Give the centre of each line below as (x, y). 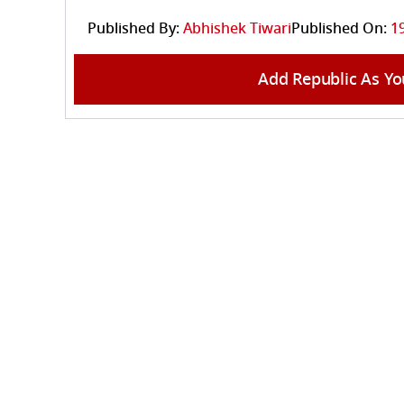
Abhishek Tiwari (237, 29)
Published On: (339, 29)
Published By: (133, 29)
